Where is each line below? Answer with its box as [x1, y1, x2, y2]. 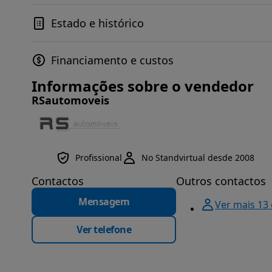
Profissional [75, 152, 122, 163]
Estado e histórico [51, 16, 144, 30]
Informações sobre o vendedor [32, 76, 254, 96]
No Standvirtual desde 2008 [141, 152, 254, 163]
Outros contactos [176, 174, 266, 188]
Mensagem [78, 195, 129, 208]
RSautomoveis [32, 93, 109, 107]
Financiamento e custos [51, 53, 174, 67]
